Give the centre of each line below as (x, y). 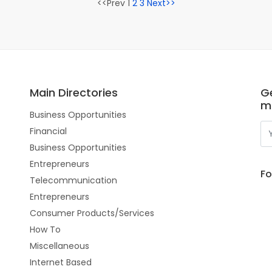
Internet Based (61, 262)
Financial (48, 131)
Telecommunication (73, 180)
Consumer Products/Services (92, 213)
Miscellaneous (59, 246)
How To (45, 229)
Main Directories (74, 93)
